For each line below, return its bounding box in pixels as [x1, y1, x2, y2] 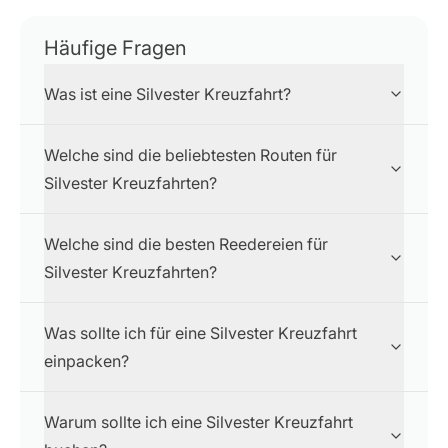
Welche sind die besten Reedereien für [44, 234, 328, 254]
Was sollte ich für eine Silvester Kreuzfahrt [44, 323, 357, 343]
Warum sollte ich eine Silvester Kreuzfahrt [44, 412, 353, 432]
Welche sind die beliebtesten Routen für [44, 145, 337, 165]
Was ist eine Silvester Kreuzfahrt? [44, 84, 291, 104]
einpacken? [44, 351, 129, 371]
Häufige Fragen [44, 36, 187, 60]
